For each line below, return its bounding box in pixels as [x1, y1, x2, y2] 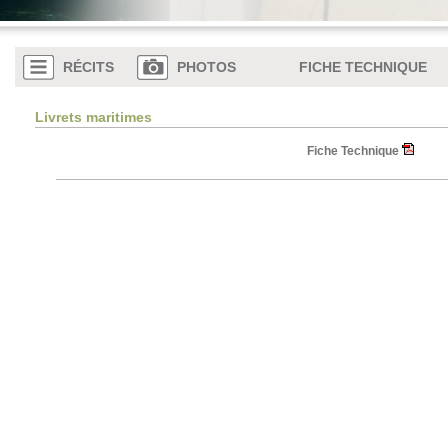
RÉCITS [62, 59, 114, 75]
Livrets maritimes [34, 109, 152, 125]
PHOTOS [176, 59, 236, 75]
